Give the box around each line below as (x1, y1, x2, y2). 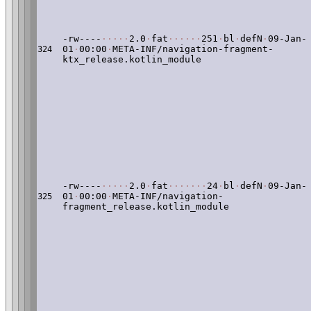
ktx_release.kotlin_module (62, 54, 201, 65)
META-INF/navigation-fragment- (112, 44, 274, 54)
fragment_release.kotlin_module (62, 201, 229, 212)
